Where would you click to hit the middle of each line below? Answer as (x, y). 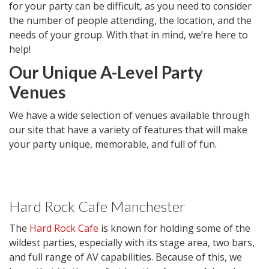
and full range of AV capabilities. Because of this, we (125, 257)
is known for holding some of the (174, 228)
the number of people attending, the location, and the (130, 20)
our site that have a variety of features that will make (128, 130)
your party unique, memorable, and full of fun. (113, 144)
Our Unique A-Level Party (106, 72)
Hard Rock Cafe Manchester (97, 206)
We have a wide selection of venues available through (129, 115)
